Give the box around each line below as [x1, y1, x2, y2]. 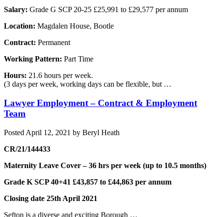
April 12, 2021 [26, 128, 71, 137]
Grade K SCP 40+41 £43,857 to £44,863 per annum [4, 177, 171, 186]
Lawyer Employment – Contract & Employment [4, 97, 197, 108]
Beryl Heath [82, 128, 120, 137]
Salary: [4, 5, 28, 14]
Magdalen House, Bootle [37, 22, 114, 31]
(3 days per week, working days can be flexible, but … [4, 80, 171, 89]
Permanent [38, 38, 70, 47]
